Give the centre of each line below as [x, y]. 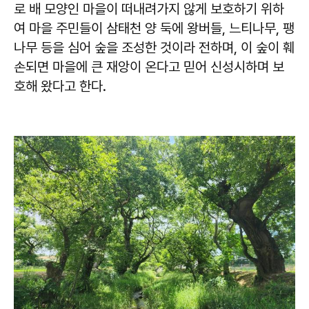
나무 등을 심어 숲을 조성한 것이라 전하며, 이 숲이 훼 [154, 47]
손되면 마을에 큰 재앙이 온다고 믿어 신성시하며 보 [149, 67]
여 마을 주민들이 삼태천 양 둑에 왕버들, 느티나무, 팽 [154, 28]
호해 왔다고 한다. [60, 86]
